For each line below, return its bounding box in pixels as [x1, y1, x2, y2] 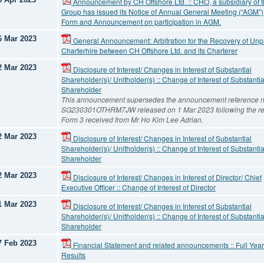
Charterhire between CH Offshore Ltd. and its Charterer [61, 45, 237, 55]
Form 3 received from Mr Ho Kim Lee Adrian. [61, 114, 203, 124]
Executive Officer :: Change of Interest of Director [61, 182, 216, 192]
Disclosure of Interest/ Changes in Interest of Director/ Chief [71, 172, 262, 182]
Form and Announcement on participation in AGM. [61, 16, 221, 27]
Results [61, 250, 85, 260]
